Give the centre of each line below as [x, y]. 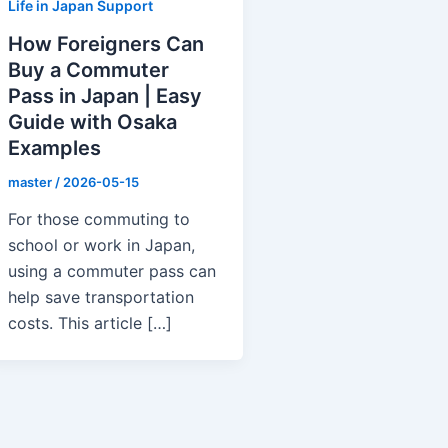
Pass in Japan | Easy [105, 95]
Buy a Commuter [88, 69]
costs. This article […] [90, 323]
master [31, 181]
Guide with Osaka [92, 121]
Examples [54, 147]
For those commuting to [99, 219]
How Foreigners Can [106, 43]
